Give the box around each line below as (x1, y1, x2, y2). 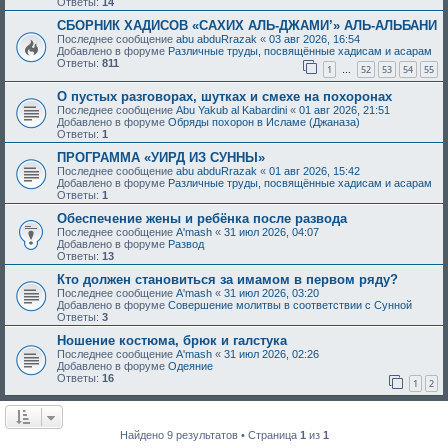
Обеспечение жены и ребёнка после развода (57, 210, 347, 226)
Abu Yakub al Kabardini (176, 103, 287, 116)
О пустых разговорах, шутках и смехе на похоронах (57, 88, 392, 104)
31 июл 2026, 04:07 (224, 225, 319, 238)
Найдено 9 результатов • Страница (119, 429, 300, 442)
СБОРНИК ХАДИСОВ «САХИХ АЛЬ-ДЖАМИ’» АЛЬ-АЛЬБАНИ (57, 18, 437, 34)
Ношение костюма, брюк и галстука (57, 332, 287, 348)
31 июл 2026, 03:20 (224, 286, 319, 299)
